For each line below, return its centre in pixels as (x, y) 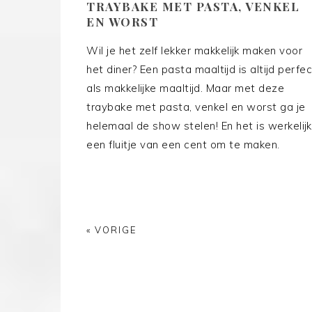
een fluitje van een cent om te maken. (183, 145)
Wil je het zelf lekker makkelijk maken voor (194, 51)
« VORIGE (112, 230)
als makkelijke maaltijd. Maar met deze (185, 88)
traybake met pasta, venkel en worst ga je (196, 107)
